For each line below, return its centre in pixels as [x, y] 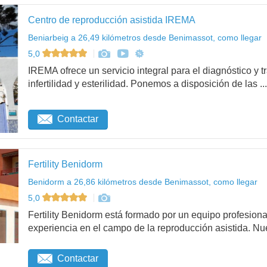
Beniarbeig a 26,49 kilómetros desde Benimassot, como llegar [145, 37]
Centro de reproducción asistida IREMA [112, 20]
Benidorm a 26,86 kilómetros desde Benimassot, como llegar [143, 181]
